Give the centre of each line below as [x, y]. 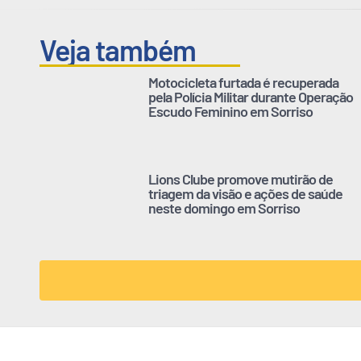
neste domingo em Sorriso [224, 208]
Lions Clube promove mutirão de [241, 179]
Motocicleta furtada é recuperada [243, 83]
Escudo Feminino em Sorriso [230, 112]
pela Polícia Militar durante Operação [251, 97]
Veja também [118, 50]
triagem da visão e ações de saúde [245, 194]
